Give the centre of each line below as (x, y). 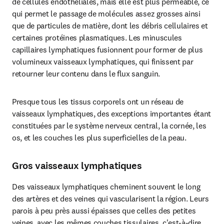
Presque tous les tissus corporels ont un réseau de (98, 101)
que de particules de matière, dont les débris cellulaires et (110, 25)
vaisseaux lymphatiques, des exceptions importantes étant (112, 113)
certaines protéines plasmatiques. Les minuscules (97, 37)
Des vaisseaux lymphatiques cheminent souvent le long (106, 186)
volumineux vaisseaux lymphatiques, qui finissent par (103, 61)
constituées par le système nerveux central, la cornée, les (109, 125)
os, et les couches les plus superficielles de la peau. (99, 137)
